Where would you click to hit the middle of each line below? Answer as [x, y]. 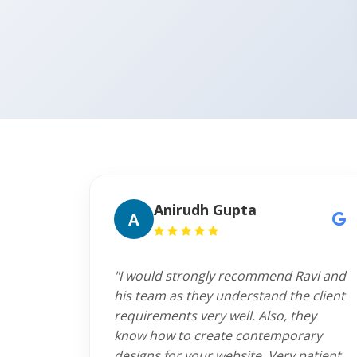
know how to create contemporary [218, 335]
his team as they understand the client [229, 296]
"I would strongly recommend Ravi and [230, 276]
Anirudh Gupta [205, 210]
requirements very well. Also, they [215, 316]
